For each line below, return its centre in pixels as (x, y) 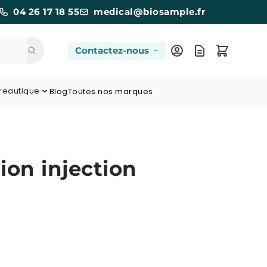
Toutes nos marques (110, 91)
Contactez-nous (112, 50)
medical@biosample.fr (149, 12)
